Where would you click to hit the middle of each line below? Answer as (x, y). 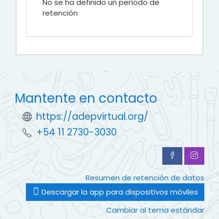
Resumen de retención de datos (145, 178)
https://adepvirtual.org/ (92, 116)
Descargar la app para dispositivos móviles (119, 192)
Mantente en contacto (86, 98)
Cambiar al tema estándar (155, 210)
